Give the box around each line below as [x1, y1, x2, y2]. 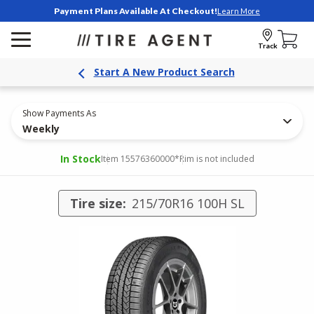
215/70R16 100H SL [131, 195, 245, 212]
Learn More [217, 6, 260, 15]
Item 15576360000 [100, 153, 175, 165]
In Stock [60, 152, 101, 165]
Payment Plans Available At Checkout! [54, 6, 217, 16]
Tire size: [69, 195, 126, 212]
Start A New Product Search [93, 65, 235, 78]
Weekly [22, 122, 60, 135]
